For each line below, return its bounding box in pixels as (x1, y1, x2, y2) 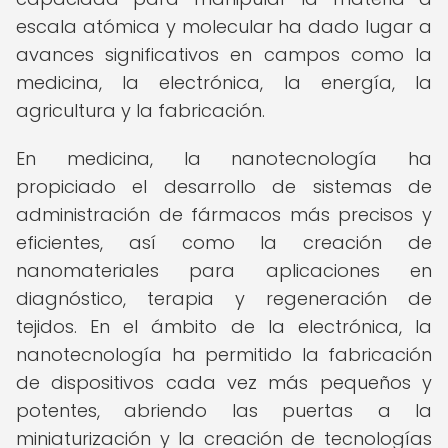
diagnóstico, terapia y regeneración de (16, 286, 432, 311)
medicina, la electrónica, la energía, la (16, 70, 432, 95)
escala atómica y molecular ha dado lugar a (16, 14, 432, 39)
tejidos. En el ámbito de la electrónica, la (16, 314, 432, 339)
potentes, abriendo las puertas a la (16, 398, 432, 423)
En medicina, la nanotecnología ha (16, 146, 432, 171)
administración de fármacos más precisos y (16, 202, 432, 227)
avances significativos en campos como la (16, 42, 432, 67)
